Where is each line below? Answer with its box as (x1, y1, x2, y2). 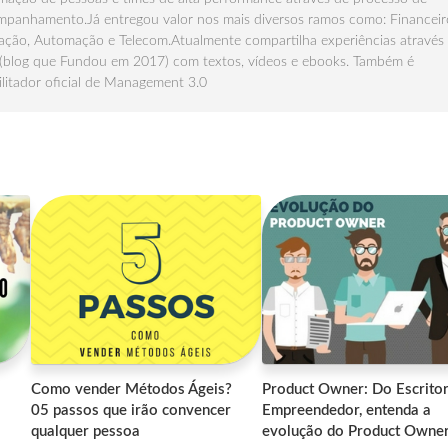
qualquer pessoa (31, 423, 141, 439)
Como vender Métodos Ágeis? (31, 381, 233, 397)
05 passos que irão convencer (31, 402, 232, 418)
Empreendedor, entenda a (262, 402, 432, 418)
